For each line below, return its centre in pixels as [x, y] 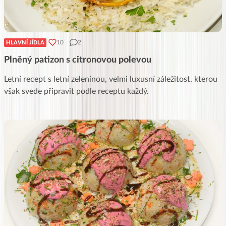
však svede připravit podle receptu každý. [76, 91]
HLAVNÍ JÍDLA [25, 42]
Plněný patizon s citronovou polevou [78, 60]
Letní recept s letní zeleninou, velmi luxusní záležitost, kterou [111, 79]
